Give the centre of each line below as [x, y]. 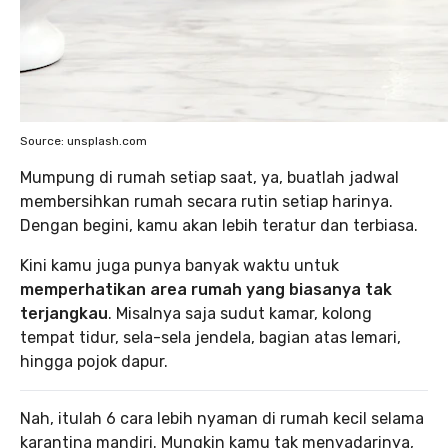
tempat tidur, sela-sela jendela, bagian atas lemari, [210, 337]
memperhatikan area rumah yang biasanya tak [206, 289]
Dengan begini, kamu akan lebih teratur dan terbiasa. [219, 225]
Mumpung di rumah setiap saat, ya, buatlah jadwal [209, 177]
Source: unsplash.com [83, 141]
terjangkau [64, 313]
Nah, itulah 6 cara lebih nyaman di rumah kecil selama [222, 418]
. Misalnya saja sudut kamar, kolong [240, 313]
